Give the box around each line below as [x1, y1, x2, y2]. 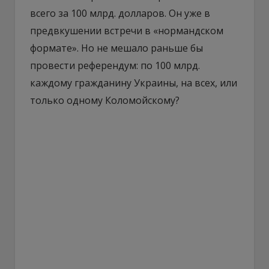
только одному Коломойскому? [30, 93, 180, 107]
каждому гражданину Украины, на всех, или [30, 76, 237, 89]
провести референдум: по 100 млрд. [30, 58, 200, 72]
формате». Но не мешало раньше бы [30, 41, 203, 55]
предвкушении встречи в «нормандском [30, 23, 223, 37]
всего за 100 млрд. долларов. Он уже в [30, 6, 210, 20]
